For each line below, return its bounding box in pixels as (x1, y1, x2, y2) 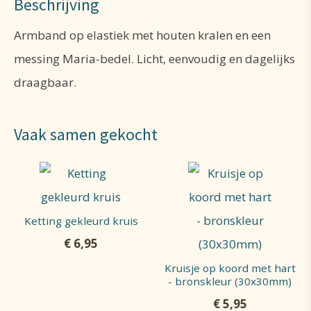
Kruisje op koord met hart (164, 261, 296, 276)
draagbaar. (14, 74, 76, 91)
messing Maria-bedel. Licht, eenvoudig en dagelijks (14, 51, 295, 67)
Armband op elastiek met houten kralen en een (14, 27, 271, 44)
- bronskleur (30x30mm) (168, 274, 292, 289)
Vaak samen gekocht (14, 124, 158, 145)
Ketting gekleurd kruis (24, 214, 138, 228)
